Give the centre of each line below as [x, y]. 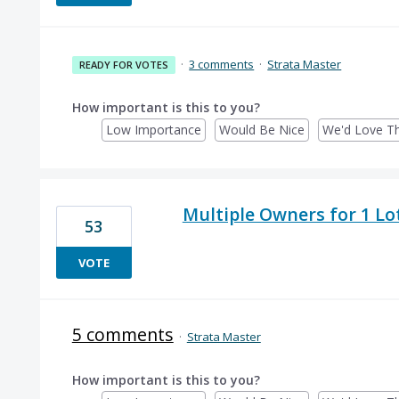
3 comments [222, 64]
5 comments [122, 334]
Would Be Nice [261, 129]
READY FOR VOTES [124, 64]
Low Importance [153, 129]
